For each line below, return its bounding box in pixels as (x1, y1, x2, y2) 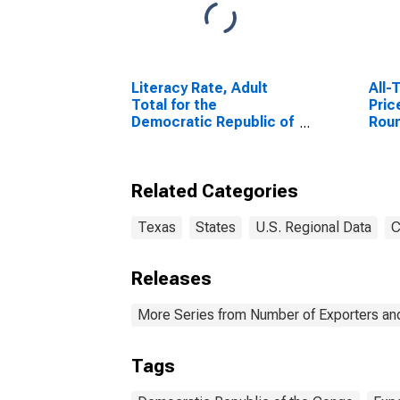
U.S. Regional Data (255, 219, 371, 236)
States (196, 219, 236, 236)
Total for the (131, 96, 217, 113)
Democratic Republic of (131, 113, 294, 130)
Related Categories (131, 180, 298, 202)
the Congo (131, 130, 203, 147)
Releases (131, 268, 212, 289)
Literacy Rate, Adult (131, 79, 268, 96)
